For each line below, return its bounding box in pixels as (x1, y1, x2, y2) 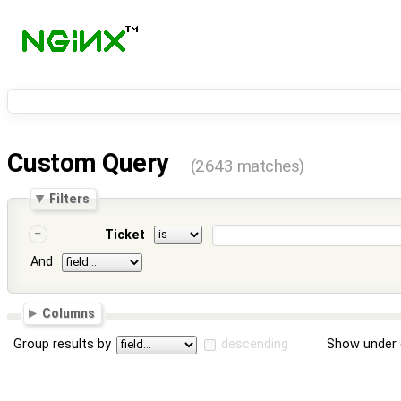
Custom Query (7, 148, 175, 179)
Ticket (104, 227, 145, 243)
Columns (42, 306, 96, 320)
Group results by (13, 336, 112, 352)
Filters (49, 191, 90, 206)
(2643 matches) (190, 157, 304, 177)
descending (221, 336, 289, 352)
